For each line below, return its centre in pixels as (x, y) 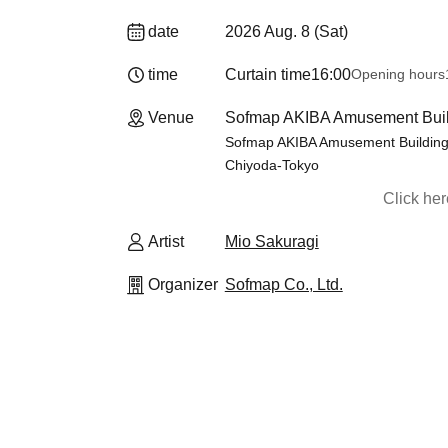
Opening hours (397, 74)
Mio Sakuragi (271, 241)
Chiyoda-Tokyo (271, 165)
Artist (166, 241)
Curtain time (267, 74)
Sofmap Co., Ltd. (283, 284)
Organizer (183, 284)
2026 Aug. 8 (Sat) (286, 31)
